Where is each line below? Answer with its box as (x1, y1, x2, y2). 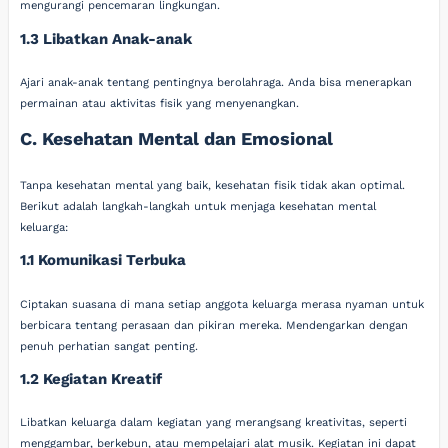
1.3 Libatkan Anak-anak (20, 29, 193, 48)
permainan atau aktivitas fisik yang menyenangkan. (20, 97, 300, 110)
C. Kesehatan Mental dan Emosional (20, 128, 334, 150)
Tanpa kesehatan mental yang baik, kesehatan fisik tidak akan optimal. (20, 178, 406, 192)
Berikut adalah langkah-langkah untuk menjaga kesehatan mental (20, 199, 377, 213)
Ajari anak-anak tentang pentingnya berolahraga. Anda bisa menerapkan (20, 76, 413, 89)
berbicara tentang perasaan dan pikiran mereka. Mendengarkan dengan (20, 318, 409, 332)
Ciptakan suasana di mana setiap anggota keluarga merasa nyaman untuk (20, 297, 425, 311)
